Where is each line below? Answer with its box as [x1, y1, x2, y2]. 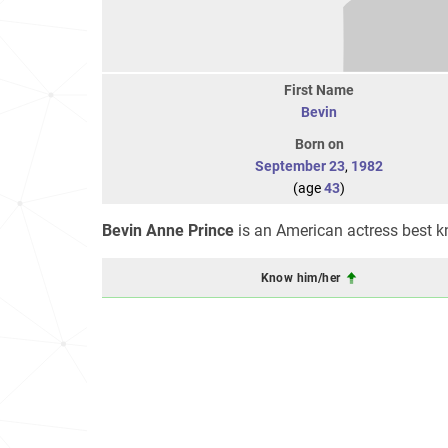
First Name [284, 82, 354, 98]
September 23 [255, 158, 345, 174]
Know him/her [260, 270, 344, 285]
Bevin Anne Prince [102, 221, 234, 240]
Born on [294, 136, 344, 152]
